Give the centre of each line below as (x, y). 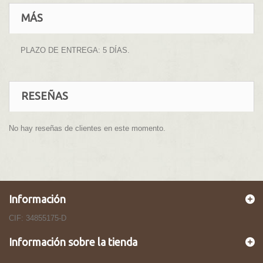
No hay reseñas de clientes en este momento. (87, 129)
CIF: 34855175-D (38, 218)
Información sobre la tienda (73, 242)
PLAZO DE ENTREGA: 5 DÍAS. (75, 50)
